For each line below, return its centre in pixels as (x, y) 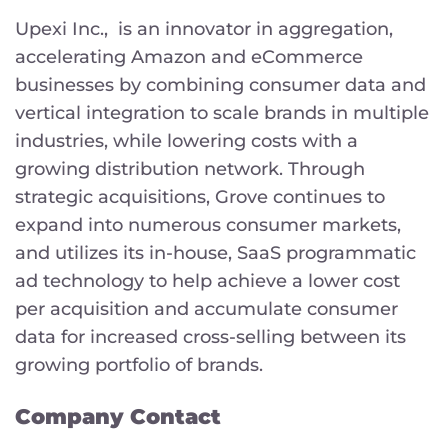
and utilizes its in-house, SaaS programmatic (215, 252)
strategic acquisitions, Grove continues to (200, 196)
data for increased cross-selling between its (210, 336)
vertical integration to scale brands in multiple (222, 112)
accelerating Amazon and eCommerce (189, 56)
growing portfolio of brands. (139, 364)
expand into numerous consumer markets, (208, 224)
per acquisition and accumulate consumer (206, 308)
